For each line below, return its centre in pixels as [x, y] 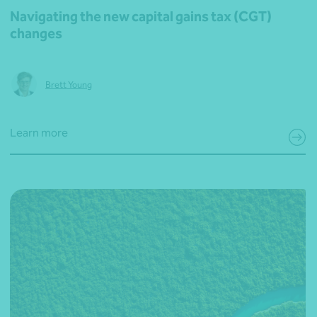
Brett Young [69, 84]
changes [36, 34]
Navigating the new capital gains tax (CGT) [141, 17]
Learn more [39, 133]
